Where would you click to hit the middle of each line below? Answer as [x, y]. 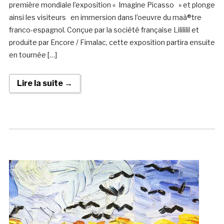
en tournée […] [33, 55]
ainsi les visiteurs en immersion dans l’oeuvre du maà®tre [105, 17]
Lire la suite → [44, 83]
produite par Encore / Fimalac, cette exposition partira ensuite [112, 42]
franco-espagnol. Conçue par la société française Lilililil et [104, 30]
